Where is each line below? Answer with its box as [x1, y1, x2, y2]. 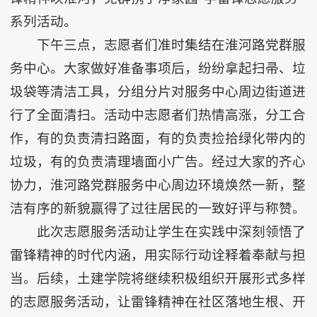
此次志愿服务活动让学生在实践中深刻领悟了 [36, 224, 306, 239]
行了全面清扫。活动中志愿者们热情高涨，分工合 [10, 108, 306, 122]
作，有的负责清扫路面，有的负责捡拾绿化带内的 [10, 131, 306, 146]
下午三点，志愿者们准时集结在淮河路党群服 [36, 38, 306, 52]
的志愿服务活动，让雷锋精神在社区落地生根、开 [10, 294, 306, 309]
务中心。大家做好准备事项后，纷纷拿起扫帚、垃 [10, 61, 306, 76]
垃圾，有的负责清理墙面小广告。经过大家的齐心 [10, 154, 306, 169]
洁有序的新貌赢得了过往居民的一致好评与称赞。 [10, 201, 306, 216]
